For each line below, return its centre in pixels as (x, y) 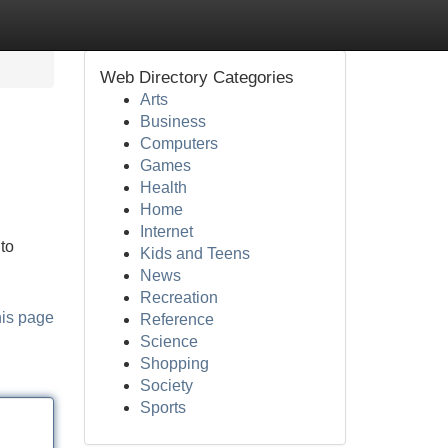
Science (168, 341)
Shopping (174, 363)
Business (172, 121)
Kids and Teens (194, 253)
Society (166, 385)
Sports (162, 407)
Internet (166, 231)
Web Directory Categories (196, 77)
